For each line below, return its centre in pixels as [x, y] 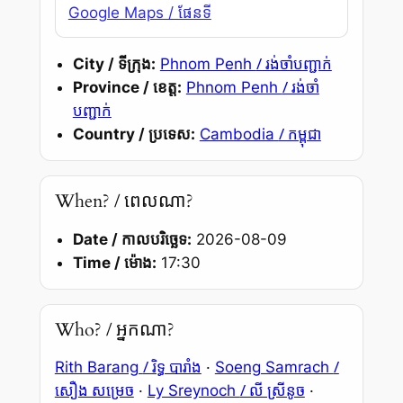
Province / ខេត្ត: [127, 87]
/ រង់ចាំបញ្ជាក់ [294, 63]
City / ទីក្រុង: [114, 63]
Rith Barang [99, 367]
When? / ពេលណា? [124, 201]
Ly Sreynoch [193, 391]
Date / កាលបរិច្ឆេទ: [132, 239]
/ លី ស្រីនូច [272, 390]
